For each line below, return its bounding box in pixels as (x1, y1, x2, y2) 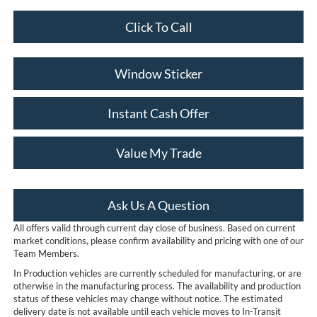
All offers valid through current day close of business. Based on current (13, 222, 296, 234)
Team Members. (13, 248, 81, 260)
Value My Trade (115, 145, 202, 161)
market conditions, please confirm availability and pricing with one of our (13, 235, 304, 247)
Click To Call (125, 19, 192, 35)
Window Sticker (115, 66, 202, 82)
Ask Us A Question (108, 197, 209, 214)
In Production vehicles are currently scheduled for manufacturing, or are (13, 267, 301, 279)
